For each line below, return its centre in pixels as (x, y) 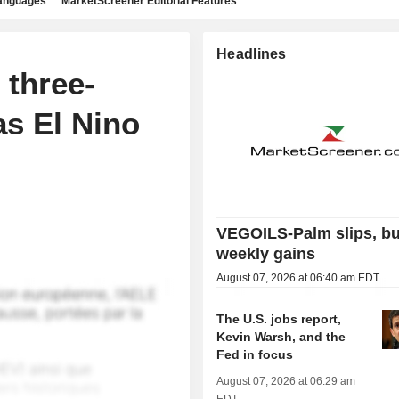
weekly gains (266, 254)
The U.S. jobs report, (279, 319)
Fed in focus (255, 355)
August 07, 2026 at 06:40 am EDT (298, 278)
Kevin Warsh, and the (281, 337)
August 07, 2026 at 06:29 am (286, 382)
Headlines (252, 54)
